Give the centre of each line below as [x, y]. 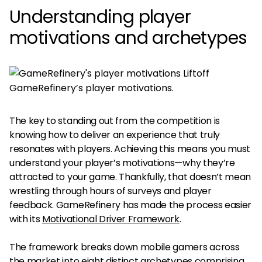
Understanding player [100, 17]
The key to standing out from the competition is [115, 121]
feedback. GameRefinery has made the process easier [130, 205]
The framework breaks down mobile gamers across [125, 247]
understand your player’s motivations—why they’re [122, 163]
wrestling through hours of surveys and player [111, 191]
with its [26, 219]
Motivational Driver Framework [111, 219]
